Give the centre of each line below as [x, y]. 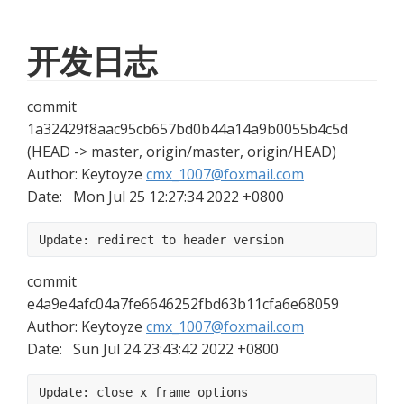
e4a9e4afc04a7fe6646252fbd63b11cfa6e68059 [183, 304]
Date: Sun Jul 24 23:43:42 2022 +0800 [153, 349]
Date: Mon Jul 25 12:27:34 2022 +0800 [156, 197]
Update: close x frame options [143, 392]
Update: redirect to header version [161, 240]
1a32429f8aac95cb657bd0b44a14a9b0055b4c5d [188, 129]
